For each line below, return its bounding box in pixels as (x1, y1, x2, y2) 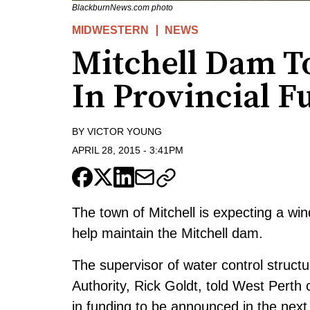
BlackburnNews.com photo (72, 3, 173, 13)
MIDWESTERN (72, 24, 149, 37)
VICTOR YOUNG (87, 126, 162, 138)
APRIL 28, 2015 (72, 144, 140, 156)
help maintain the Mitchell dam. (72, 225, 263, 241)
